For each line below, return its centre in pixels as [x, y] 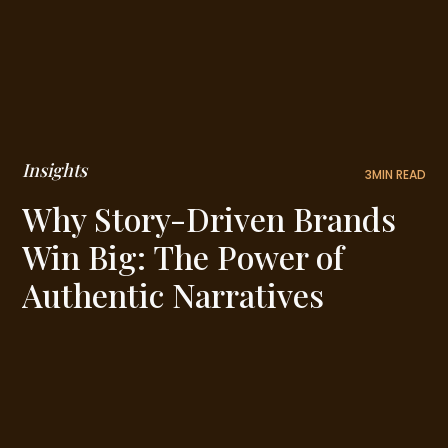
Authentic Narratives [173, 295]
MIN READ [398, 175]
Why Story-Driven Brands [209, 219]
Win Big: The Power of [183, 257]
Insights [55, 170]
